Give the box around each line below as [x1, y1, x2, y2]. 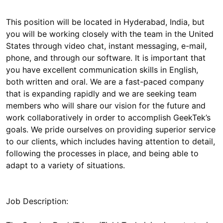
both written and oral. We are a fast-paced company [6, 77, 204, 87]
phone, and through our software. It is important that [6, 53, 206, 63]
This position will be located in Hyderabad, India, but [6, 17, 205, 27]
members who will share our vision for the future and [6, 101, 206, 111]
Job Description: [6, 196, 68, 206]
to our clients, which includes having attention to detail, [6, 136, 215, 146]
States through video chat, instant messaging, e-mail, [6, 41, 207, 51]
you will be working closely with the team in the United [6, 29, 214, 39]
